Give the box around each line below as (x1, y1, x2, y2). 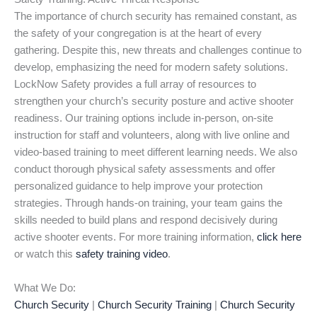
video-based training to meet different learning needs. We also (14, 146, 297, 158)
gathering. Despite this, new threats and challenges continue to (14, 45, 301, 57)
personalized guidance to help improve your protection (14, 180, 263, 192)
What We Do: (14, 282, 76, 294)
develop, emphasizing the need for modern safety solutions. (14, 62, 288, 74)
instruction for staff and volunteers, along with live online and (14, 129, 289, 142)
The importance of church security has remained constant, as (14, 11, 297, 23)
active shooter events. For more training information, (14, 231, 257, 243)
